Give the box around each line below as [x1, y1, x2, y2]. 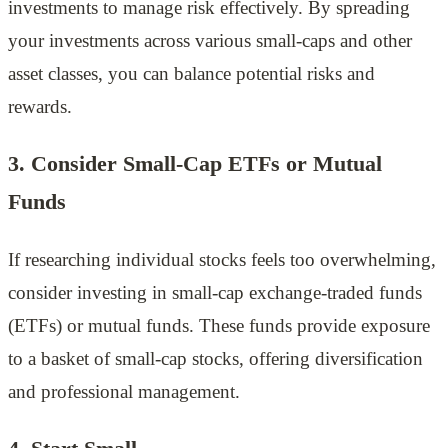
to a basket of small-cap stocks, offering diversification [8, 348, 423, 370]
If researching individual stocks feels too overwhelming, [8, 249, 436, 271]
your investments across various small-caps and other [8, 29, 412, 51]
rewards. [8, 95, 72, 117]
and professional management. [8, 381, 240, 403]
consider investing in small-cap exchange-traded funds [8, 282, 422, 304]
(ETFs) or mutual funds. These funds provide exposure [8, 315, 430, 337]
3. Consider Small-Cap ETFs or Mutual [8, 150, 382, 176]
